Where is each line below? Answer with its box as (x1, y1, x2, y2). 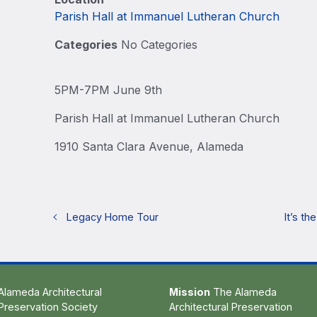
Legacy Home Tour (67, 211, 159, 223)
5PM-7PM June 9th (54, 83, 163, 97)
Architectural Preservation (169, 301, 292, 313)
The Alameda (210, 286, 277, 298)
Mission (169, 286, 210, 298)
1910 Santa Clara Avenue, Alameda (54, 139, 244, 154)
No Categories (117, 38, 198, 52)
